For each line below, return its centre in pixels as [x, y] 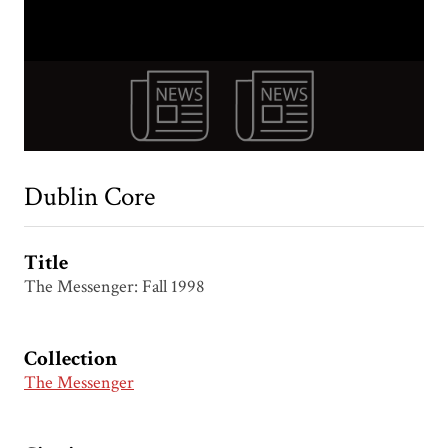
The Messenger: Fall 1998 [114, 287]
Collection [70, 359]
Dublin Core [89, 197]
